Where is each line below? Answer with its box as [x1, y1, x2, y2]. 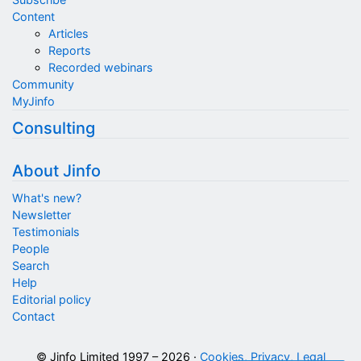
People [12, 242, 49, 256]
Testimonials [12, 225, 80, 239]
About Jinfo [12, 161, 101, 181]
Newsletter [12, 208, 71, 222]
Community [12, 77, 74, 92]
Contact [12, 309, 55, 324]
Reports [48, 44, 91, 58]
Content [12, 10, 55, 24]
